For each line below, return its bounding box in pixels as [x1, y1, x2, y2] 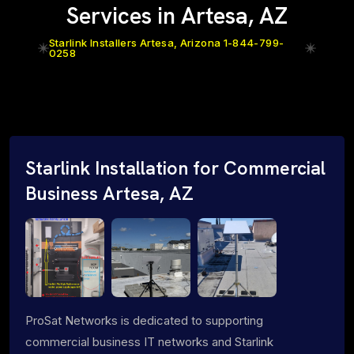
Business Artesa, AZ [25, 181, 194, 205]
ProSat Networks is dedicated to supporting [25, 312, 263, 328]
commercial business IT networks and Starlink [25, 333, 273, 349]
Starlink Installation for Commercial [25, 156, 326, 180]
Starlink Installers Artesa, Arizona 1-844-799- [48, 36, 284, 49]
